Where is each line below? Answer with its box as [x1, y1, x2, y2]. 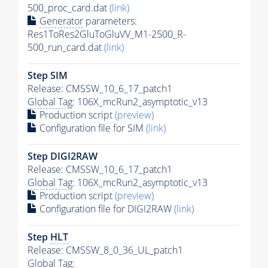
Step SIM [28, 68, 68, 82]
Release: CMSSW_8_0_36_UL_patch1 [28, 243, 183, 257]
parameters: [83, 14, 137, 28]
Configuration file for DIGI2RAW [37, 202, 174, 215]
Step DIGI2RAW [28, 149, 98, 163]
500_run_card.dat [28, 40, 104, 54]
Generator [39, 14, 83, 28]
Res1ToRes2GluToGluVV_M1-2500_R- [28, 27, 186, 41]
